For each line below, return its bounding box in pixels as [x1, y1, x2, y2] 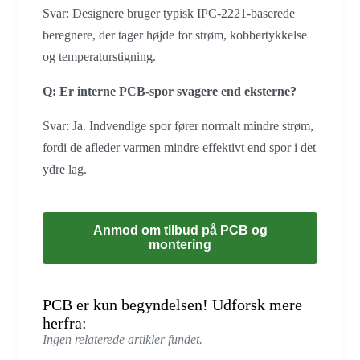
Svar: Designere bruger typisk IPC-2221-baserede [43, 6, 295, 20]
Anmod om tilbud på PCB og [92, 223, 268, 237]
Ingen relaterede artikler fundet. [43, 332, 202, 346]
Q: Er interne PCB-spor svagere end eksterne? [43, 84, 297, 98]
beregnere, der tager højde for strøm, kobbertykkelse [43, 27, 307, 42]
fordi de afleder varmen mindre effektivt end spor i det [43, 140, 316, 154]
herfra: [43, 313, 87, 332]
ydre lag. [43, 162, 87, 176]
